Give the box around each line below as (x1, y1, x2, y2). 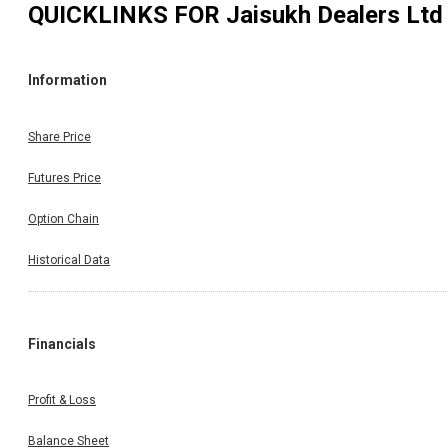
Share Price (28, 129, 91, 144)
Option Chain (28, 211, 99, 226)
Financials (28, 335, 96, 352)
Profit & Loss (28, 393, 96, 408)
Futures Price (28, 170, 101, 185)
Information (28, 72, 107, 89)
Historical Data (28, 252, 110, 267)
